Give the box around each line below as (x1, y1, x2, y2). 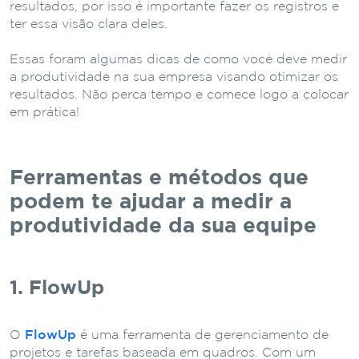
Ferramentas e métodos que (10, 168, 309, 188)
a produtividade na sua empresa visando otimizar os (10, 71, 338, 83)
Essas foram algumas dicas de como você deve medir (10, 53, 347, 66)
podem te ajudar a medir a (10, 192, 292, 212)
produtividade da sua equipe (10, 216, 317, 236)
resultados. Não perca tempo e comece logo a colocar (10, 88, 349, 101)
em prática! (10, 106, 79, 119)
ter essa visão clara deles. (10, 18, 167, 30)
